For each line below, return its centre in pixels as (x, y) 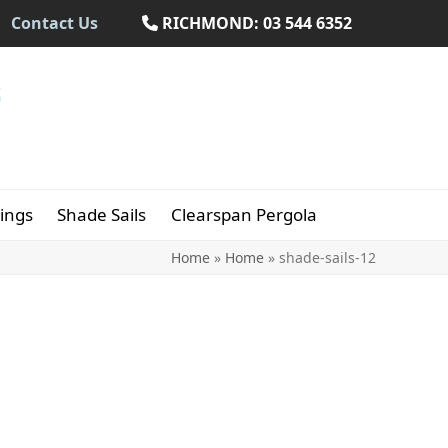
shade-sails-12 (327, 257)
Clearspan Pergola (243, 214)
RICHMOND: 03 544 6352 (255, 23)
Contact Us (54, 23)
